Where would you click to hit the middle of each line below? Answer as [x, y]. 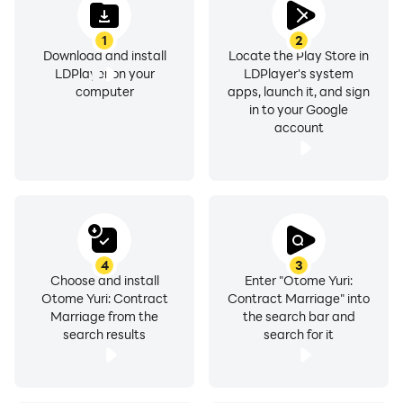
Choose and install [104, 280]
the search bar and [299, 316]
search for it [299, 334]
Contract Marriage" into [299, 298]
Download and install [104, 55]
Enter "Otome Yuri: [299, 280]
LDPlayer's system [299, 73]
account [299, 127]
